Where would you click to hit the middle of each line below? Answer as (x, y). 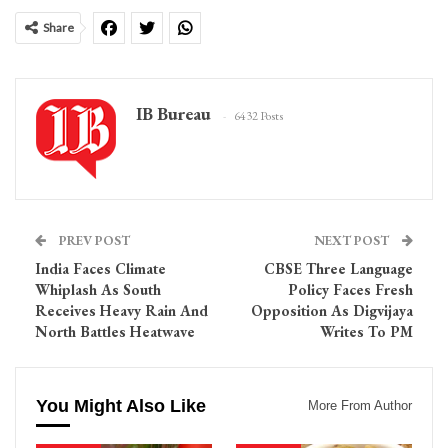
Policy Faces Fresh (350, 290)
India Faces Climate (100, 269)
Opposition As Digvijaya (332, 311)
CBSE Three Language (338, 269)
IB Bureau (173, 114)
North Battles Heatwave (115, 332)
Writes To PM (366, 332)
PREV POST (93, 241)
